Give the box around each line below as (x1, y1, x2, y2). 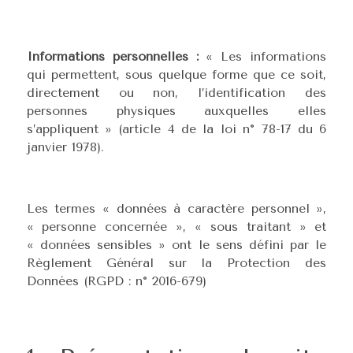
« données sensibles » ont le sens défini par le (26, 237, 327, 252)
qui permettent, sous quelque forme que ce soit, (26, 67, 327, 82)
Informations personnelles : (26, 49, 199, 64)
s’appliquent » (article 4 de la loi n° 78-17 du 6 (26, 121, 327, 136)
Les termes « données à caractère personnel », (26, 201, 327, 216)
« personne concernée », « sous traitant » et (26, 219, 327, 234)
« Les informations (198, 49, 327, 64)
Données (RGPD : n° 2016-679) (26, 273, 206, 288)
